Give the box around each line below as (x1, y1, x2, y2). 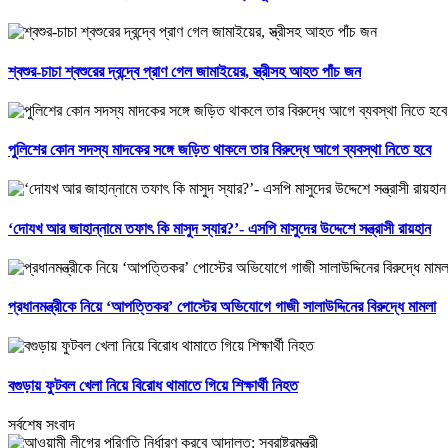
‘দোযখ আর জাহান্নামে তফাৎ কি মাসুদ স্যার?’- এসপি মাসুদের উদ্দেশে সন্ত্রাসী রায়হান (8, 219, 431, 237)
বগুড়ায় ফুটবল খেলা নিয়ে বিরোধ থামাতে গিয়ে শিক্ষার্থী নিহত (8, 376, 298, 394)
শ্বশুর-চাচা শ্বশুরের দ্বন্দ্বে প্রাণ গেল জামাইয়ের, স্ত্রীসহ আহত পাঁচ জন (8, 62, 361, 80)
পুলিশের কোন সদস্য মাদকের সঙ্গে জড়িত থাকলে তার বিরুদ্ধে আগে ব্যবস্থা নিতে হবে (8, 141, 431, 159)
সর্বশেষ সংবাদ (8, 415, 75, 433)
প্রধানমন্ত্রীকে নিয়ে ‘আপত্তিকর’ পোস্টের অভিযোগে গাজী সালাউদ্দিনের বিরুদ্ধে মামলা (8, 298, 436, 316)
